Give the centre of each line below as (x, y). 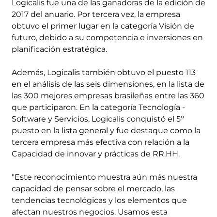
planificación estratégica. (59, 49)
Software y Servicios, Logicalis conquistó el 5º (98, 119)
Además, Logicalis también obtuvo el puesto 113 (104, 72)
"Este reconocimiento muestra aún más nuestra (104, 177)
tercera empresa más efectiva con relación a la (101, 142)
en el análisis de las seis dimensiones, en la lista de (108, 84)
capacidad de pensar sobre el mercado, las (93, 189)
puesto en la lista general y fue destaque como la (106, 131)
